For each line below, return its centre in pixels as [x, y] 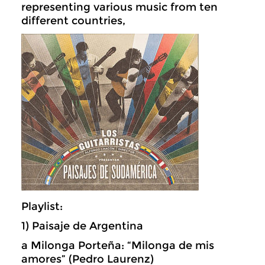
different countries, [73, 21]
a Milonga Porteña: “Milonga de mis [118, 245]
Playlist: [42, 206]
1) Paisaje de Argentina [82, 226]
